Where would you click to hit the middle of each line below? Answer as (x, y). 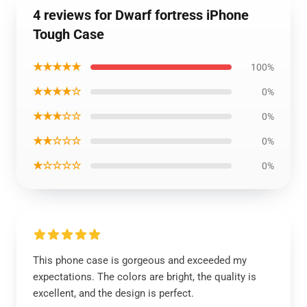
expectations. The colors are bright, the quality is (145, 277)
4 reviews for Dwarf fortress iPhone (141, 15)
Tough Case (69, 34)
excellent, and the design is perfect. (113, 293)
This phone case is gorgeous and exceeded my (140, 260)
